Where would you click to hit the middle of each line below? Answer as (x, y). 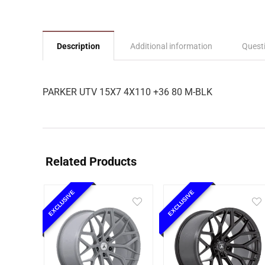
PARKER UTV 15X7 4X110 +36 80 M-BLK (127, 92)
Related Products (91, 161)
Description (78, 46)
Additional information (171, 46)
